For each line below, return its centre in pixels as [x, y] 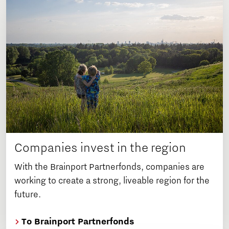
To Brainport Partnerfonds [77, 222]
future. [28, 194]
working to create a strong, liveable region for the [112, 181]
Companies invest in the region [100, 147]
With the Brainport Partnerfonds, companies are [109, 167]
